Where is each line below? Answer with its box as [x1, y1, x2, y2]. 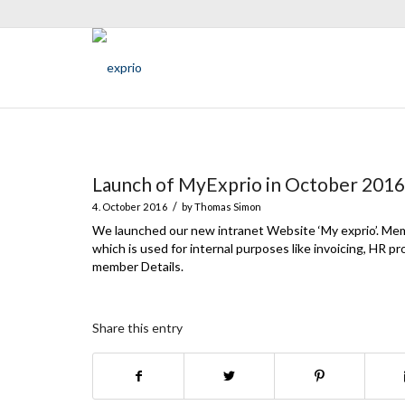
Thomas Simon [194, 201, 261, 212]
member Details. [92, 259, 184, 274]
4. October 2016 [92, 201, 168, 212]
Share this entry [92, 320, 183, 335]
